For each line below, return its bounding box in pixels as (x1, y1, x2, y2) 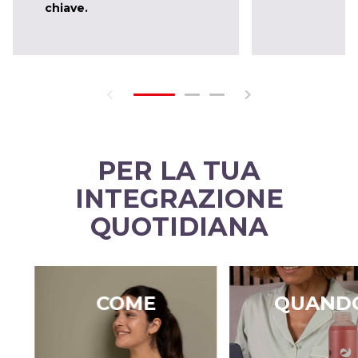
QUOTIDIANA (89, 210, 268, 242)
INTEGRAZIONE (74, 182, 284, 214)
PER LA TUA (97, 154, 261, 186)
